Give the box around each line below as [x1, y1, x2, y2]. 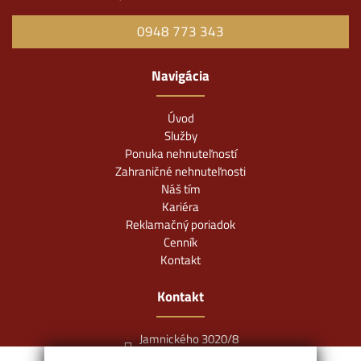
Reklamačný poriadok [126, 215, 235, 234]
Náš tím [160, 180, 201, 199]
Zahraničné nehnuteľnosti [115, 162, 246, 181]
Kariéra [162, 197, 199, 217]
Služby [164, 127, 197, 146]
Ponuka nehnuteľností [124, 144, 237, 164]
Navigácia [151, 65, 210, 87]
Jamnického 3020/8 [139, 330, 239, 349]
